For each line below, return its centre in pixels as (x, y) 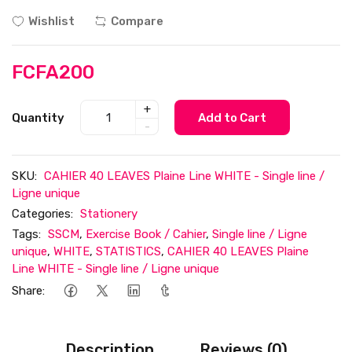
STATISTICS (128, 252)
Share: (28, 290)
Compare (137, 22)
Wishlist (51, 22)
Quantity (38, 117)
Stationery (109, 214)
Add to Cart (232, 117)
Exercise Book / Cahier (146, 235)
